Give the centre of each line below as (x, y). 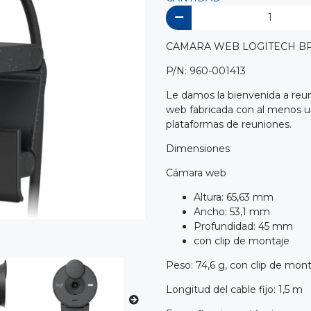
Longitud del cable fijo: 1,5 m (234, 290)
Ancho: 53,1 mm (232, 212)
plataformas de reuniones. (229, 125)
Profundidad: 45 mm (243, 227)
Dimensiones (198, 149)
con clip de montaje (242, 241)
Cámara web (196, 173)
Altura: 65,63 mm (234, 197)
